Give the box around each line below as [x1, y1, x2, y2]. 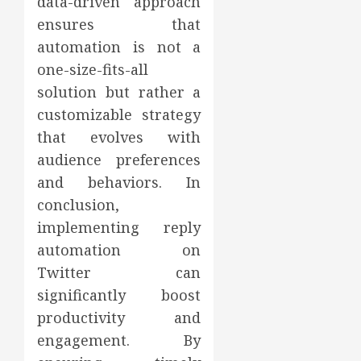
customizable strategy [37, 104, 201, 124]
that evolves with [37, 127, 201, 147]
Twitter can [37, 262, 201, 282]
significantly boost [37, 284, 201, 305]
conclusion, [37, 194, 119, 214]
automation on [37, 239, 201, 259]
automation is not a [37, 36, 201, 56]
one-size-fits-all [37, 59, 148, 79]
